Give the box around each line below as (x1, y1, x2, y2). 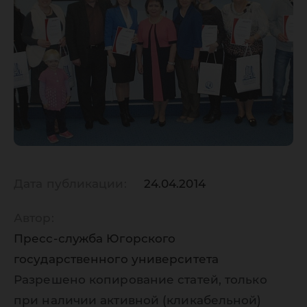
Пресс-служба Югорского (14, 232, 176, 245)
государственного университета (14, 252, 219, 266)
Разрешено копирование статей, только (14, 273, 267, 286)
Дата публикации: (14, 177, 127, 191)
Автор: (14, 211, 54, 225)
